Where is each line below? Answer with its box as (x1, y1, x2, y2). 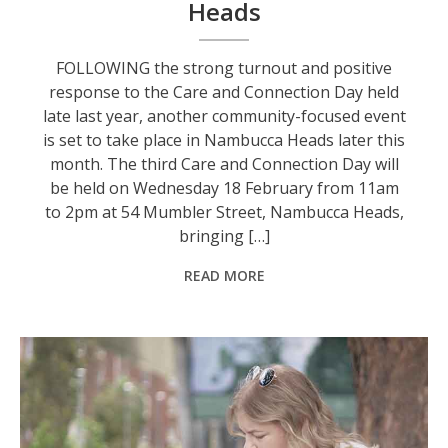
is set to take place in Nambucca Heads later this (43, 129, 406, 152)
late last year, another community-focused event (42, 105, 406, 128)
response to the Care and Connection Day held (49, 81, 400, 104)
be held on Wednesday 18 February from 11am (49, 177, 399, 200)
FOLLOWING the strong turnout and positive (56, 57, 393, 80)
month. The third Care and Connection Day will (49, 153, 399, 176)
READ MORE (183, 266, 265, 286)
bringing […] (178, 225, 270, 248)
